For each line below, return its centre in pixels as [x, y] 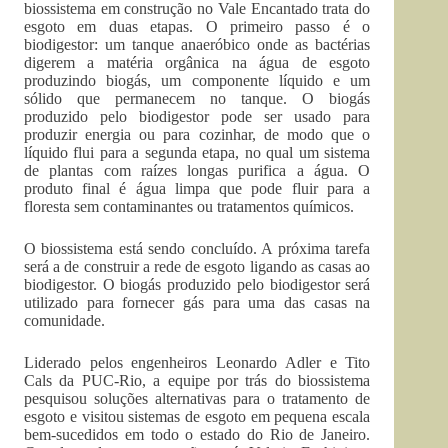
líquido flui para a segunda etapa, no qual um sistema [197, 153]
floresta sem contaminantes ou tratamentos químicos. [189, 207]
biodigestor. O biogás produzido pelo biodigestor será [197, 285]
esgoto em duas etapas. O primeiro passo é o [197, 27]
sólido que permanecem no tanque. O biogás [197, 99]
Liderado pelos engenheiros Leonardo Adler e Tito [197, 363]
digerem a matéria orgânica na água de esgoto [197, 63]
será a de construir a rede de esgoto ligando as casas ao [197, 267]
